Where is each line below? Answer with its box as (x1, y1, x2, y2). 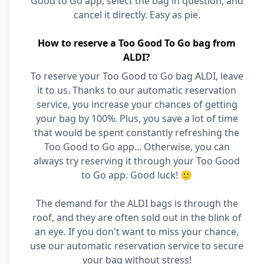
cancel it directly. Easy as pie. (73, 8, 200, 21)
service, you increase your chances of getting (36, 98, 237, 111)
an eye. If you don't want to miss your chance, (35, 225, 239, 238)
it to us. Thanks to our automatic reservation (37, 84, 236, 97)
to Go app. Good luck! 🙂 (81, 169, 192, 181)
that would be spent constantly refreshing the (34, 126, 239, 139)
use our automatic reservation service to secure (30, 239, 243, 252)
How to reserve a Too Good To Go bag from (38, 37, 236, 49)
